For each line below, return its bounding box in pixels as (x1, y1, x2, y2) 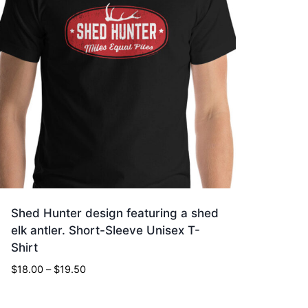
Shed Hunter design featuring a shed (11, 206, 219, 221)
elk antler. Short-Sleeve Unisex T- (11, 223, 201, 238)
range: (85, 278, 115, 291)
